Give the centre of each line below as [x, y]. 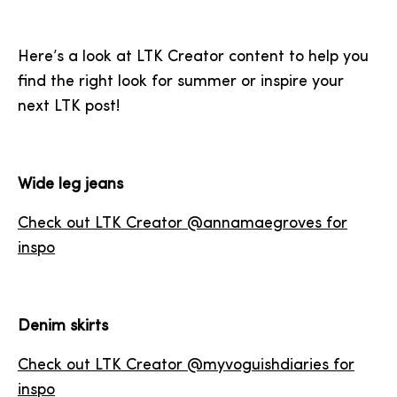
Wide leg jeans [70, 185]
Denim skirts [65, 327]
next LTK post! [69, 107]
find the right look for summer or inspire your [181, 82]
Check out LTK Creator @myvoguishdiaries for [186, 366]
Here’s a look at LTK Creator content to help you [193, 57]
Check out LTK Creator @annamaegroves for [183, 224]
